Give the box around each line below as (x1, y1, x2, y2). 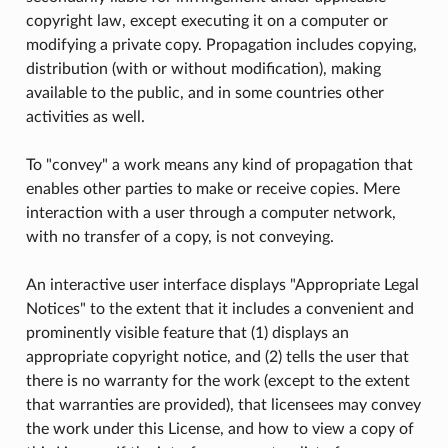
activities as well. (25, 108, 145, 125)
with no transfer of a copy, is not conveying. (25, 228, 334, 245)
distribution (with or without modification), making (25, 60, 381, 77)
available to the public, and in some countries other (25, 84, 384, 101)
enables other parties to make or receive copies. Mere (25, 180, 400, 197)
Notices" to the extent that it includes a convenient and (25, 300, 414, 317)
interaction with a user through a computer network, (25, 204, 396, 221)
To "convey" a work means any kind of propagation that (25, 156, 413, 173)
